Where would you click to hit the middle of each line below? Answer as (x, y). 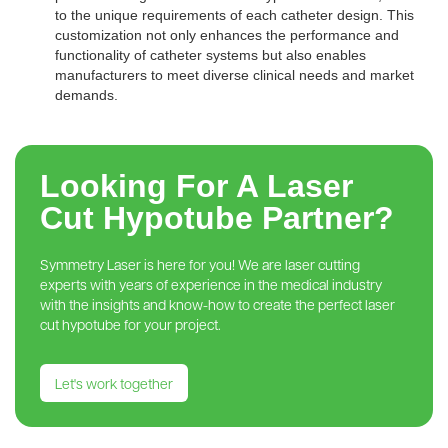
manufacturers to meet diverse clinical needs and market (234, 74)
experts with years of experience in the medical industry (211, 283)
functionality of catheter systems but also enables (210, 54)
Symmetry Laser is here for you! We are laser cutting (200, 263)
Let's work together (114, 382)
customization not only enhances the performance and (227, 34)
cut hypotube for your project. (130, 323)
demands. (86, 94)
